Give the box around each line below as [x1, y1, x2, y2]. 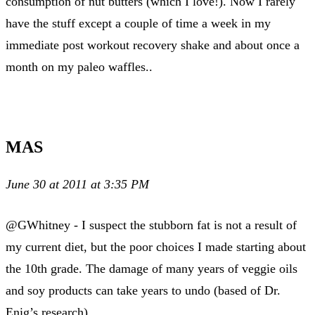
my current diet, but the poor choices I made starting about [6, 239, 306, 254]
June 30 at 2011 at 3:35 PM [6, 176, 149, 191]
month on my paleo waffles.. [6, 59, 153, 74]
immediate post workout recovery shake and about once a [6, 37, 300, 52]
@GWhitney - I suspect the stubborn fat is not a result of [6, 217, 297, 232]
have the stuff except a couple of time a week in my [6, 15, 271, 30]
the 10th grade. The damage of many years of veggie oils [6, 261, 297, 276]
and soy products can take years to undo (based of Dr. [6, 283, 281, 297]
